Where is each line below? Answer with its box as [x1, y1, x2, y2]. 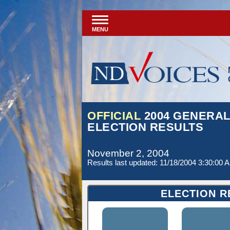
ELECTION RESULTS [87, 121, 203, 133]
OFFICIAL [87, 109, 141, 122]
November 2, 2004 [87, 148, 169, 159]
